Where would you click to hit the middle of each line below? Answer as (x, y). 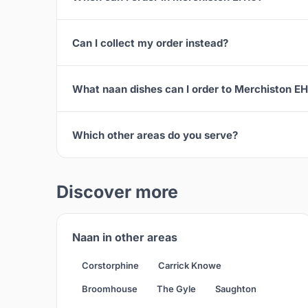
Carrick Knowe (190, 266)
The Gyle (176, 289)
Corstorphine (110, 266)
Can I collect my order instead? (150, 43)
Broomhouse (110, 289)
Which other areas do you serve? (155, 135)
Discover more (117, 192)
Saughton (236, 289)
